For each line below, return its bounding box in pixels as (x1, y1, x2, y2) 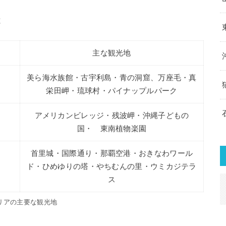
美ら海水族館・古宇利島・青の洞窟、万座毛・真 (27, 74, 197, 82)
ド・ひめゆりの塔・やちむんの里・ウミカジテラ (27, 162, 197, 171)
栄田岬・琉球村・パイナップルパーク (46, 87, 178, 95)
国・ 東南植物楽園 (77, 125, 147, 133)
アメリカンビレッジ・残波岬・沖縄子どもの (34, 111, 189, 120)
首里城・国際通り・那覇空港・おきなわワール (30, 149, 193, 158)
